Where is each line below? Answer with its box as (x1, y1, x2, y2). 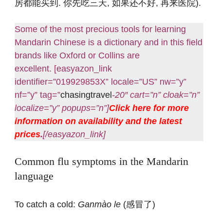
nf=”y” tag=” (15, 90, 60, 100)
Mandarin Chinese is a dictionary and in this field (15, 37, 202, 47)
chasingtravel (60, 90, 112, 100)
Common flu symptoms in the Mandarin (15, 155, 188, 167)
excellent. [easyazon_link (15, 63, 112, 73)
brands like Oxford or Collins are (15, 50, 140, 60)
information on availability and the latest (15, 116, 182, 126)
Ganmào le (78, 199, 121, 209)
